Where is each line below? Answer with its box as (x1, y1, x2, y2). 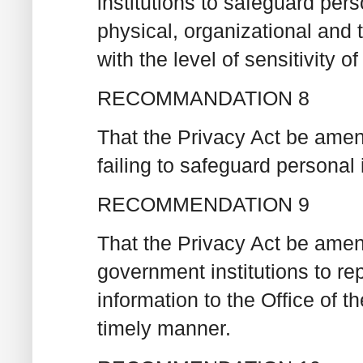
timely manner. (97, 317, 231, 340)
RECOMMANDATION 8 (97, 86, 310, 109)
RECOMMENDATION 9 (97, 193, 310, 216)
